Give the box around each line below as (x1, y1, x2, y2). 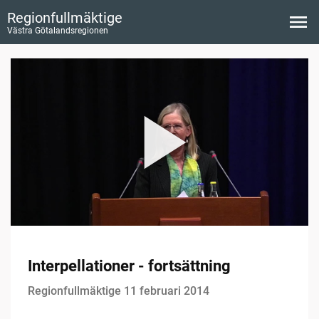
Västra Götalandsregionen (7, 26, 108, 36)
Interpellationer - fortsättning (28, 257, 231, 276)
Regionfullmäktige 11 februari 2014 (28, 284, 209, 298)
